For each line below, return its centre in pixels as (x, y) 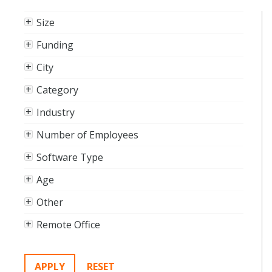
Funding (55, 45)
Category (57, 90)
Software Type (70, 158)
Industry (56, 113)
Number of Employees (87, 135)
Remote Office (68, 225)
